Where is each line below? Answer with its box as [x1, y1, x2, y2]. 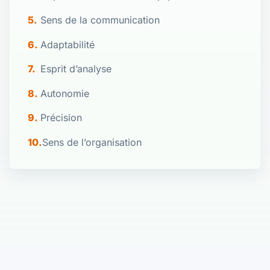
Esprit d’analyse [40, 63, 112, 75]
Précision [40, 111, 83, 124]
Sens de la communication [40, 13, 160, 26]
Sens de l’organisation [42, 136, 142, 148]
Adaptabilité [40, 38, 95, 51]
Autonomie [40, 87, 90, 99]
